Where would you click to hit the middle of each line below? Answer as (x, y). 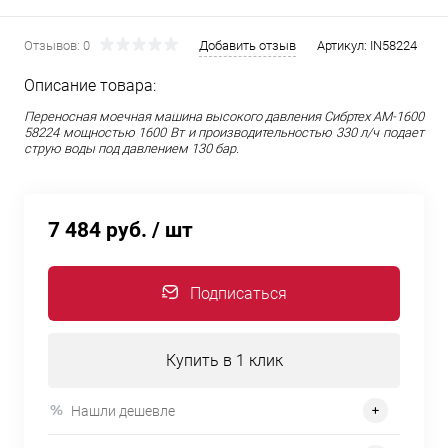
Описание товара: (90, 85)
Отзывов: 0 (57, 45)
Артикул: (343, 45)
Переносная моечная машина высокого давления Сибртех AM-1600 (224, 116)
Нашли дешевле (123, 410)
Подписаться (238, 293)
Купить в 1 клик (224, 360)
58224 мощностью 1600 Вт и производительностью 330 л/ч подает (224, 132)
